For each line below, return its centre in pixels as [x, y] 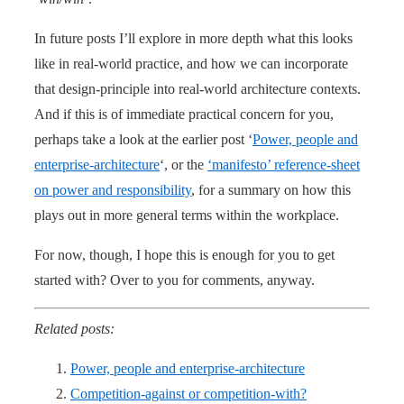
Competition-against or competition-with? [188, 393]
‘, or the [184, 164]
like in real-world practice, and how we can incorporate [191, 63]
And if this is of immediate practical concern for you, [184, 114]
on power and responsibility [113, 189]
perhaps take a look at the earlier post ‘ [143, 139]
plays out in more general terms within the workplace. [187, 215]
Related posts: [74, 328]
